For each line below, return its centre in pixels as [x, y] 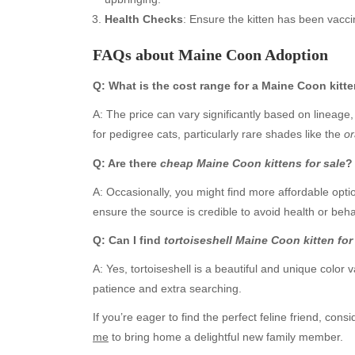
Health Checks [144, 19]
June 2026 [155, 257]
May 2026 [153, 277]
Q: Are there [126, 163]
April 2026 [154, 296]
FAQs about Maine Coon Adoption [210, 54]
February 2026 [166, 336]
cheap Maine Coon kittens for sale [253, 163]
